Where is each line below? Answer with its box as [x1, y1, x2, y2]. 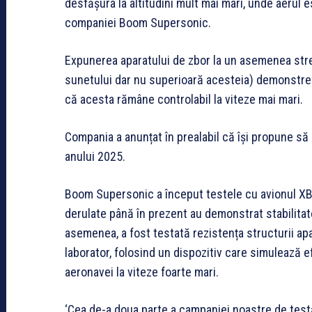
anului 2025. [65, 148, 125, 164]
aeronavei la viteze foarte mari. [65, 264, 219, 279]
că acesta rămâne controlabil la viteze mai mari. [65, 91, 303, 107]
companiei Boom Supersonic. [65, 15, 211, 30]
